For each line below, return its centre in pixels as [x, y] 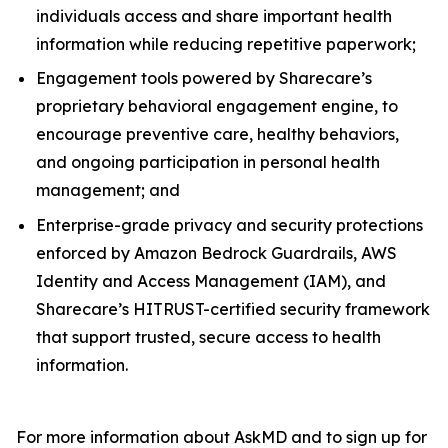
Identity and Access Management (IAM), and [211, 280]
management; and [108, 190]
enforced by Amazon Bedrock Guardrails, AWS [216, 252]
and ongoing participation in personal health [208, 162]
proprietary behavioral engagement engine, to [217, 106]
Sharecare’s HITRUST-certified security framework [233, 308]
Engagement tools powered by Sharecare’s [204, 78]
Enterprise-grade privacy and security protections [229, 224]
